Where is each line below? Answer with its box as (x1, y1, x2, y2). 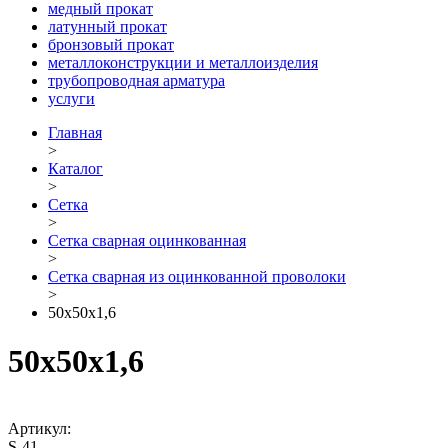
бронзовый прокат (48, 35, 174, 53)
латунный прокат (48, 17, 167, 35)
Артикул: (8, 419, 71, 437)
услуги (48, 89, 95, 107)
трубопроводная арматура (48, 71, 225, 89)
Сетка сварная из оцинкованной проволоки (48, 267, 346, 285)
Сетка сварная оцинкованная (48, 231, 246, 249)
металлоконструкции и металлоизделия (48, 53, 318, 71)
